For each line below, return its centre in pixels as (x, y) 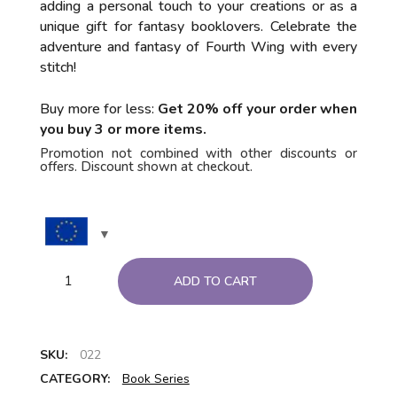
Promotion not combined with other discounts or (198, 154)
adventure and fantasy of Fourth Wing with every (198, 47)
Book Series (156, 379)
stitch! (58, 68)
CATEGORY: (76, 379)
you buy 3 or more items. (123, 130)
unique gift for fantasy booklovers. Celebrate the (198, 27)
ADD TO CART (216, 282)
